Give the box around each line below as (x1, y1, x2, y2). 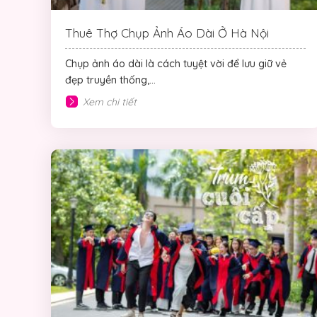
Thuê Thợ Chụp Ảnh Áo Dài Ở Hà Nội (65, 25, 269, 40)
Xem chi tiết (83, 95, 137, 108)
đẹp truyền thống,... (65, 73, 156, 86)
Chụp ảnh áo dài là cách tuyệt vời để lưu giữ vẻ (65, 57, 287, 70)
